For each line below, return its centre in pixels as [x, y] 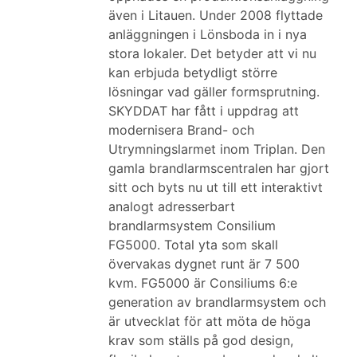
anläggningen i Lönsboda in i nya [208, 34]
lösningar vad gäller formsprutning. [214, 92]
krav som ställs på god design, [201, 340]
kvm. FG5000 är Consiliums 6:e [203, 283]
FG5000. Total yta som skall [193, 245]
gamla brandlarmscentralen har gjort [219, 168]
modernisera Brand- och [181, 130]
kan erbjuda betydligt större [193, 73]
